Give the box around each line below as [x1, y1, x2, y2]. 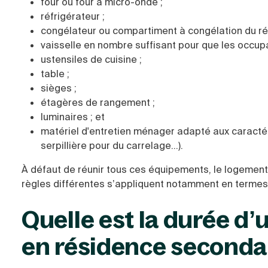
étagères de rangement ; [41, 96, 155, 109]
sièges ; [41, 82, 77, 95]
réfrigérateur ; [41, 10, 105, 23]
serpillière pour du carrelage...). [41, 139, 183, 152]
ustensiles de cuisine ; [41, 53, 142, 66]
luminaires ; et [41, 111, 105, 123]
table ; [41, 68, 69, 80]
